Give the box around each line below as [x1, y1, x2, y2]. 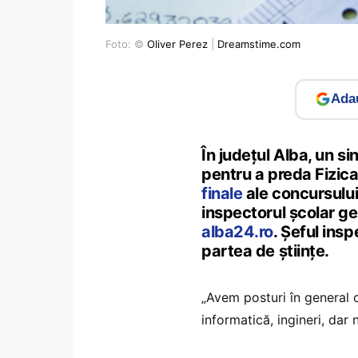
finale [201, 183, 243, 203]
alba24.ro [201, 221, 273, 241]
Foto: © [105, 37, 147, 50]
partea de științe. [201, 241, 329, 261]
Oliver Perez [147, 37, 208, 50]
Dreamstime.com [217, 37, 300, 50]
